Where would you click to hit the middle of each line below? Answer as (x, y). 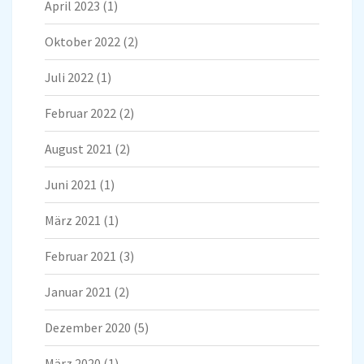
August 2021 (78, 149)
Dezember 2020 (88, 328)
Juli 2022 (69, 78)
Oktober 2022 (82, 42)
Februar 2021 (80, 256)
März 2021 (73, 221)
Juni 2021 (71, 185)
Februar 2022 (80, 113)
